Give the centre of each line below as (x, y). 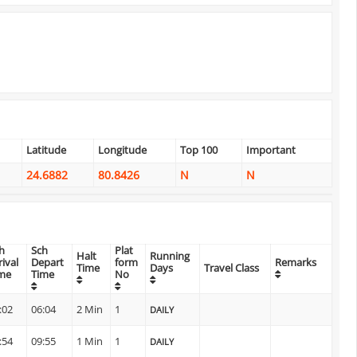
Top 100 (199, 150)
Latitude (46, 150)
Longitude (122, 150)
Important (271, 150)
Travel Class (231, 268)
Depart (47, 262)
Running (170, 256)
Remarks (296, 262)
